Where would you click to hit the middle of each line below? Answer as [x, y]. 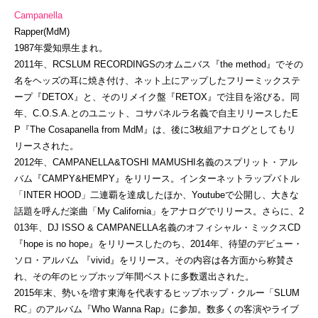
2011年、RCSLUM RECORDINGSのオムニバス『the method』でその [159, 65]
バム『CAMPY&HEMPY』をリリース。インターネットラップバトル [157, 179]
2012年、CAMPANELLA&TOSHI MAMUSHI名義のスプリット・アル [156, 163]
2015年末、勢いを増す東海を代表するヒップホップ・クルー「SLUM [157, 293]
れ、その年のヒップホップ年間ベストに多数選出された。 [134, 277]
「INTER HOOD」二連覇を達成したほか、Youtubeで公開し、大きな [157, 195]
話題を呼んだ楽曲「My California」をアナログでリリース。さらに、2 [159, 212]
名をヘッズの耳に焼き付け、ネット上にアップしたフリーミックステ [157, 81]
